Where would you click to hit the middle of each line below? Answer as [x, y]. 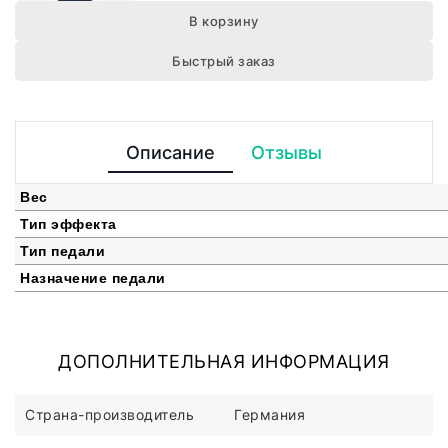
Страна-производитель [109, 415]
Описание [170, 153]
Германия [269, 415]
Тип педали [62, 251]
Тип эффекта [68, 224]
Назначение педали [93, 278]
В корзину [224, 21]
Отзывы [286, 153]
